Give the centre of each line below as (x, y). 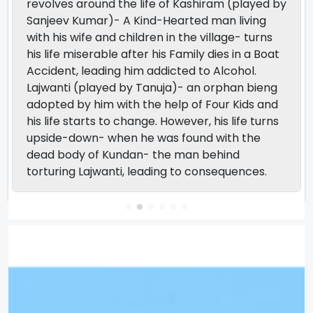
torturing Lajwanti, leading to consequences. (147, 171)
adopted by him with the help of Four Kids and (152, 104)
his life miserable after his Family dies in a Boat (153, 54)
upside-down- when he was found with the (144, 138)
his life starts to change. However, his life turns (153, 121)
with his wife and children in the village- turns (150, 37)
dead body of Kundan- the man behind (133, 154)
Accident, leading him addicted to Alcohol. (141, 71)
